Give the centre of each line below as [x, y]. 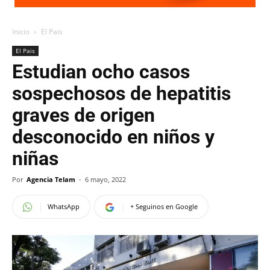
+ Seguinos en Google [164, 206]
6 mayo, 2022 [105, 179]
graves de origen [83, 115]
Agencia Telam [51, 179]
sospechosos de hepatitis [121, 93]
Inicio [21, 32]
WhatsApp [64, 206]
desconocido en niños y [113, 137]
